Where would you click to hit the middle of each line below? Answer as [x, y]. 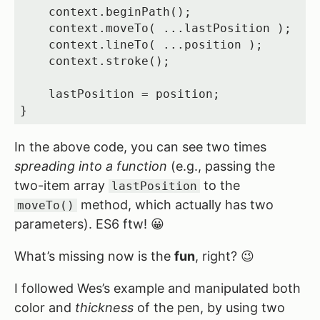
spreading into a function [91, 166]
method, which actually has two [175, 204]
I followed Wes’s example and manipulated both [157, 288]
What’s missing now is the [94, 256]
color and [45, 307]
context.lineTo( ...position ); [34, 44]
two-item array [61, 185]
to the [220, 185]
